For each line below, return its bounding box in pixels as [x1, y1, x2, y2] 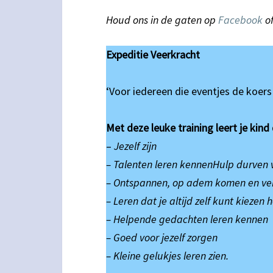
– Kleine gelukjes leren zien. [106, 249, 229, 263]
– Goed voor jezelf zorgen [106, 230, 218, 244]
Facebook [218, 13, 263, 27]
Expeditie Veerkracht [106, 48, 200, 62]
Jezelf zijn [114, 139, 157, 153]
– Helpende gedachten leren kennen [106, 212, 268, 226]
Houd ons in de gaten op [106, 13, 218, 27]
